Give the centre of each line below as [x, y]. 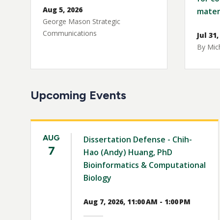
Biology [97, 178]
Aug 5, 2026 [63, 10]
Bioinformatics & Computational [145, 165]
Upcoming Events [78, 95]
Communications [70, 33]
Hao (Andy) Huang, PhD [128, 152]
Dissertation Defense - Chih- [138, 140]
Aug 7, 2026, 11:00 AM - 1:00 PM [137, 202]
